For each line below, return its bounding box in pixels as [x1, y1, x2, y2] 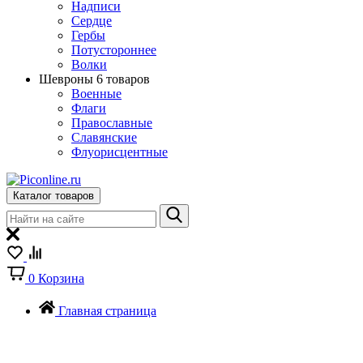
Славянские [71, 130, 137, 144]
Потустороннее [71, 43, 156, 57]
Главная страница [58, 304, 156, 318]
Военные [71, 87, 122, 100]
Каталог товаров [13, 190, 94, 202]
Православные [71, 116, 152, 130]
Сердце [71, 14, 112, 28]
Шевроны [39, 72, 93, 86]
